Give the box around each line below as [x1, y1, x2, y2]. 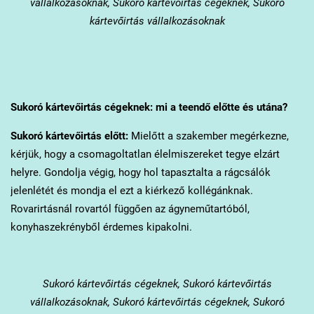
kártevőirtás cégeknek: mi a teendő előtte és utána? [42, 100, 287, 114]
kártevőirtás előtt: [42, 129, 128, 142]
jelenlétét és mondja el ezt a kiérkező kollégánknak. [10, 184, 253, 197]
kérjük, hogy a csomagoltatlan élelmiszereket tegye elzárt [10, 147, 280, 161]
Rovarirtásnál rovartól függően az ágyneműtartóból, [10, 202, 250, 215]
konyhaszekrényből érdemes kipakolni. [10, 220, 192, 233]
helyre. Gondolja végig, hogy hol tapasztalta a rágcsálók [10, 165, 271, 179]
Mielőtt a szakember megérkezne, [128, 129, 289, 142]
